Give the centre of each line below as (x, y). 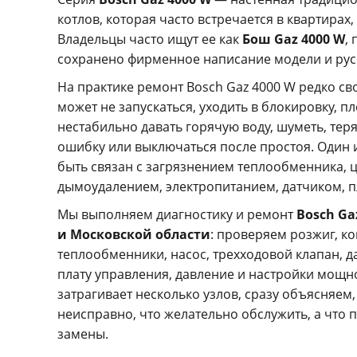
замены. (83, 334)
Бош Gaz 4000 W (294, 39)
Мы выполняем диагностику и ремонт (177, 214)
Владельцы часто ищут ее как (150, 39)
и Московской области (134, 234)
